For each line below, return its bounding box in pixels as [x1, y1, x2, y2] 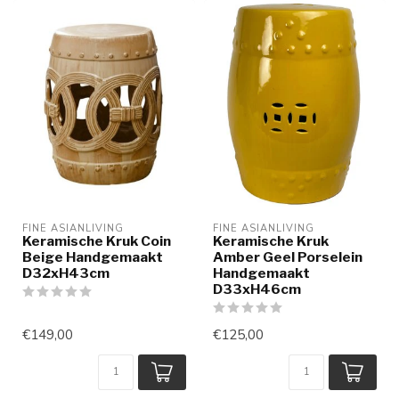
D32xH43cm [22, 264, 110, 281]
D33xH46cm [213, 280, 301, 297]
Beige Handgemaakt [22, 248, 163, 265]
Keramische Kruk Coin [22, 232, 171, 249]
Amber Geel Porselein [213, 248, 362, 265]
